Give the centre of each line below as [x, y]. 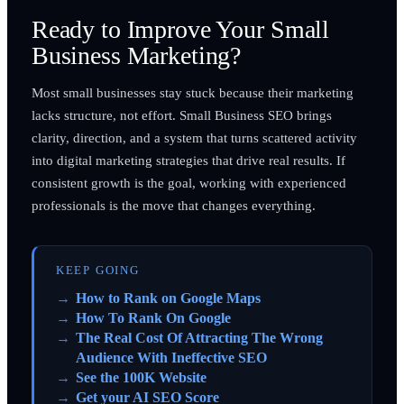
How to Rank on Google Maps [168, 298]
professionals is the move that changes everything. [173, 205]
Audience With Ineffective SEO [171, 357]
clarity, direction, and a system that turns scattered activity [194, 137]
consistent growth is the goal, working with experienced [188, 182]
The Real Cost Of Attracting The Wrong [199, 337]
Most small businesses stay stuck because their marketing [192, 92]
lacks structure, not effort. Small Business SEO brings [181, 115]
